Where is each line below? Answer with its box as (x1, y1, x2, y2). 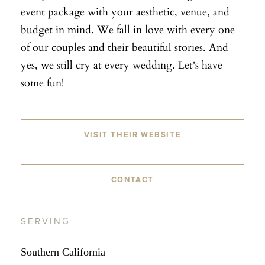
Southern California (21, 245, 105, 258)
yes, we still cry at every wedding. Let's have (21, 56, 222, 73)
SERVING (21, 215, 70, 227)
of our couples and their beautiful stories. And (21, 38, 228, 55)
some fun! (21, 73, 64, 91)
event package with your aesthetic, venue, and (21, 2, 230, 20)
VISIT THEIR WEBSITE (83, 130, 182, 140)
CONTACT (111, 174, 154, 185)
